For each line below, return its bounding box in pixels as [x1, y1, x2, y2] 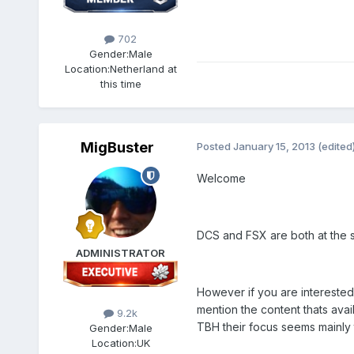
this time [100, 77, 141, 91]
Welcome [196, 171, 246, 186]
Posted [196, 140, 233, 153]
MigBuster [81, 139, 155, 156]
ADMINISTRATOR [76, 247, 166, 260]
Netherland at [109, 62, 177, 76]
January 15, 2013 [232, 140, 315, 153]
